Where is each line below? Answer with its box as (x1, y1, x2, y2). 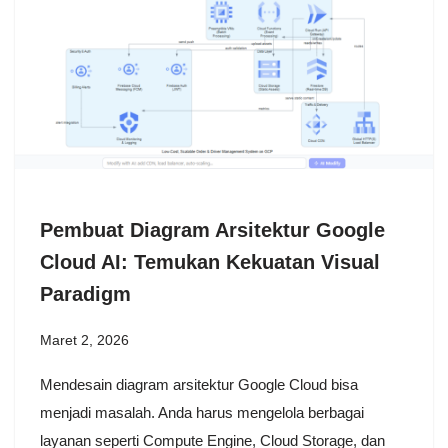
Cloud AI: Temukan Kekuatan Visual (40, 250, 380, 273)
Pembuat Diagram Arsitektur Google (40, 218, 385, 241)
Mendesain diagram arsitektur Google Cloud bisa (40, 375, 358, 393)
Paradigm (40, 282, 131, 305)
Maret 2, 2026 (40, 332, 129, 348)
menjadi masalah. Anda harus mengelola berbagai (40, 403, 364, 421)
